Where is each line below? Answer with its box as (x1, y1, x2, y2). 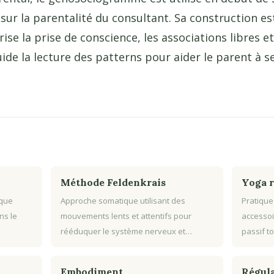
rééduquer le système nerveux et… (61, 226, 193, 237)
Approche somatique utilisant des (61, 195, 186, 207)
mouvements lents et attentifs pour (61, 210, 192, 222)
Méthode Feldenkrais (61, 176, 166, 189)
